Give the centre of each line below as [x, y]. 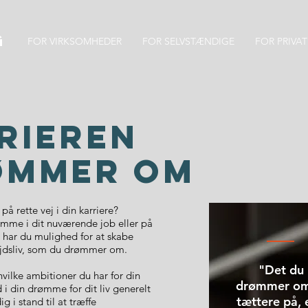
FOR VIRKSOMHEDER [75, 41]
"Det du [281, 270]
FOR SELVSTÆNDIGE [188, 41]
